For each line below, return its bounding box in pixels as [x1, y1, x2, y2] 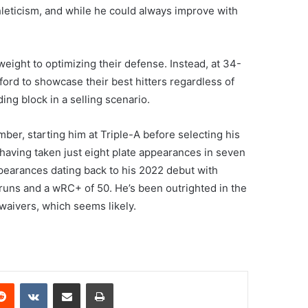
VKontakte [47, 277, 91, 289]
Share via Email [80, 277, 102, 289]
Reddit [14, 277, 41, 289]
